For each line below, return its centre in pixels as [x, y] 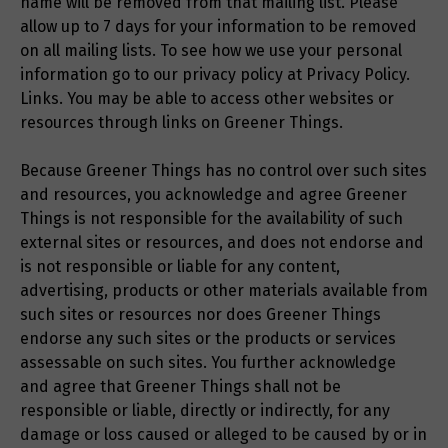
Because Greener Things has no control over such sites [223, 171]
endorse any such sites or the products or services [208, 339]
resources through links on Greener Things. [181, 123]
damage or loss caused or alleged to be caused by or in [223, 435]
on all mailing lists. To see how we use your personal [211, 51]
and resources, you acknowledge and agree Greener [213, 195]
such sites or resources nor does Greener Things [200, 315]
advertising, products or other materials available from [224, 291]
